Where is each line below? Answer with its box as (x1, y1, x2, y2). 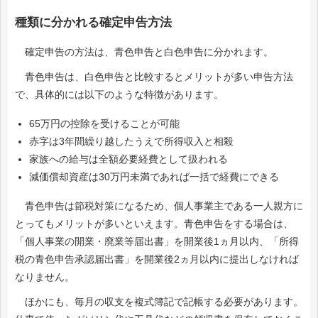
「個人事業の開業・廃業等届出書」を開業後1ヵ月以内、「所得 (15, 236, 299, 248)
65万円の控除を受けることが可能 (29, 118, 180, 130)
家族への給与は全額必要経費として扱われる (29, 153, 228, 165)
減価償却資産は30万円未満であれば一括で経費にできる (29, 171, 279, 183)
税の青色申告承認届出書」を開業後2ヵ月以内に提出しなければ (15, 253, 299, 265)
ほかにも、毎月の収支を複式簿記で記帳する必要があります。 (15, 296, 303, 308)
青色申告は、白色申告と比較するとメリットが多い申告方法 (15, 71, 293, 83)
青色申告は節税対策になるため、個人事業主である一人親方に (15, 200, 303, 212)
